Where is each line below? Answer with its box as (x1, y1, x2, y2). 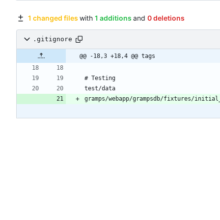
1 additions (94, 13, 132, 22)
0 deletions (147, 13, 185, 22)
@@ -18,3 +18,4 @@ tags (80, 52, 155, 59)
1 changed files (27, 13, 78, 22)
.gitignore (33, 35, 72, 43)
